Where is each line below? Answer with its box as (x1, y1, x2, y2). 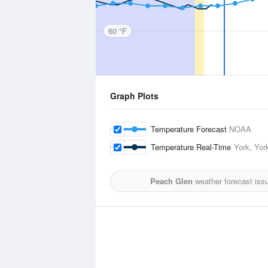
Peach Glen (150, 175, 193, 187)
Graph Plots (110, 90, 159, 102)
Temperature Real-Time (151, 141, 234, 153)
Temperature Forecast (151, 123, 229, 135)
